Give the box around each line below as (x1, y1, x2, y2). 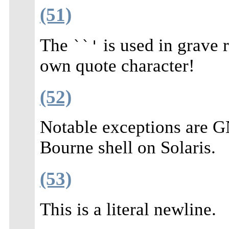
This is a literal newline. (40, 199, 216, 219)
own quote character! (40, 56, 195, 76)
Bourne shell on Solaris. (40, 138, 216, 158)
